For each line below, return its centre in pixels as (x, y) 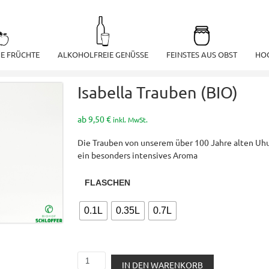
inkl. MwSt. (130, 119)
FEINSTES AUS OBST (202, 54)
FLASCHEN (107, 183)
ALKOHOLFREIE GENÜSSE (103, 54)
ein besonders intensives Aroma (138, 155)
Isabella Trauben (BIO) (158, 92)
